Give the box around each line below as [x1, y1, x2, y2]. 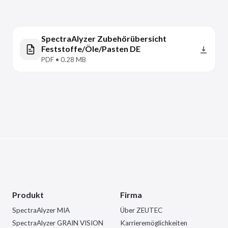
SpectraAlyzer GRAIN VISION [12, 219, 103, 227]
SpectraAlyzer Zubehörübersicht [41, 34, 166, 43]
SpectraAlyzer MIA [12, 206, 70, 214]
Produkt [12, 190, 44, 199]
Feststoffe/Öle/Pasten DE [41, 44, 140, 53]
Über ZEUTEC [120, 206, 162, 214]
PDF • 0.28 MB [41, 55, 86, 64]
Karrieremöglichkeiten [120, 219, 187, 227]
